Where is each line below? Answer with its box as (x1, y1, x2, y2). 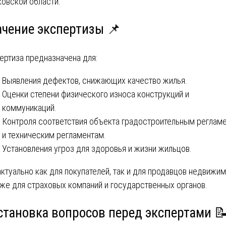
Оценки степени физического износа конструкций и (2, 88, 189, 99)
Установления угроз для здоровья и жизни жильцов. (2, 143, 192, 154)
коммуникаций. (2, 102, 56, 113)
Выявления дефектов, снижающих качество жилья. (2, 75, 187, 86)
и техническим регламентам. (2, 129, 106, 140)
